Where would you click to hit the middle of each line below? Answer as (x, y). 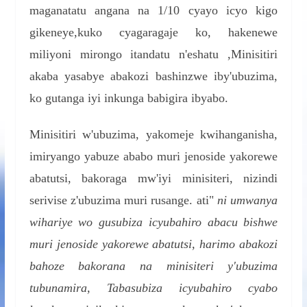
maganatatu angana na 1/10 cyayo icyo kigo (153, 10)
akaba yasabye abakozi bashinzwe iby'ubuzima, (153, 76)
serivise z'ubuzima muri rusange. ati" (123, 200)
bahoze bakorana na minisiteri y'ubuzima (153, 266)
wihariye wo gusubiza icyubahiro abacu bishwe (153, 222)
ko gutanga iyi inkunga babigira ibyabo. (128, 98)
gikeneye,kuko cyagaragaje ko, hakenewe (153, 32)
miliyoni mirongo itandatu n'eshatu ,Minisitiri (153, 54)
